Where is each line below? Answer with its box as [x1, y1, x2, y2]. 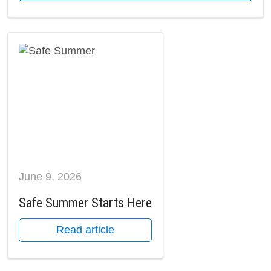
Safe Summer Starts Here [19, 195, 152, 211]
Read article [56, 224, 114, 237]
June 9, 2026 [19, 171, 82, 183]
